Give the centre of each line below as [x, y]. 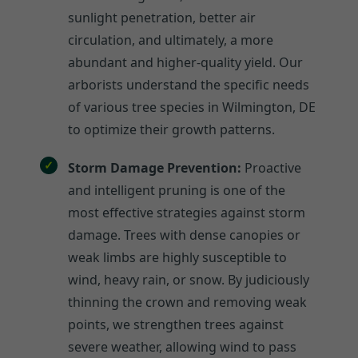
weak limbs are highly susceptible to [177, 257]
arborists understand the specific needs [189, 84]
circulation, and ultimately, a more [171, 40]
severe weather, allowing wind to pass [182, 346]
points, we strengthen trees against [176, 324]
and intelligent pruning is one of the [177, 190]
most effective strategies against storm [187, 212]
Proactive [271, 167]
